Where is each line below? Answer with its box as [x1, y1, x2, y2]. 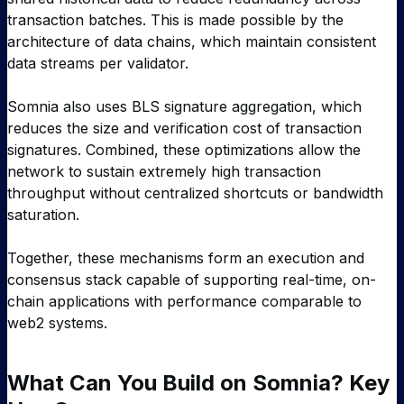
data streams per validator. [7, 53, 188, 72]
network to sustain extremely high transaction [7, 161, 321, 180]
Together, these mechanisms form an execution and [7, 248, 364, 267]
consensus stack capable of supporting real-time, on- [7, 270, 376, 289]
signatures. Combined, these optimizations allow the [7, 140, 361, 159]
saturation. [7, 205, 79, 224]
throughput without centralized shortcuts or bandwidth [7, 183, 383, 202]
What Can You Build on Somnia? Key [7, 369, 390, 396]
